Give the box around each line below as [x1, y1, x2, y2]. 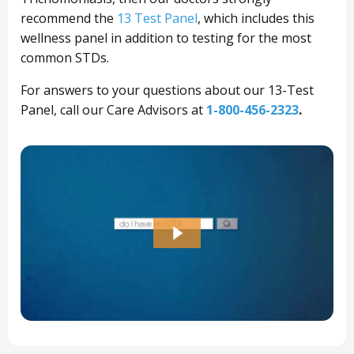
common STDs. [21, 48, 109, 66]
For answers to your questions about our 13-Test [21, 81, 314, 99]
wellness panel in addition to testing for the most [21, 28, 311, 47]
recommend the [21, 9, 117, 27]
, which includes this [198, 9, 314, 27]
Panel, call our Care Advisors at [21, 100, 206, 119]
